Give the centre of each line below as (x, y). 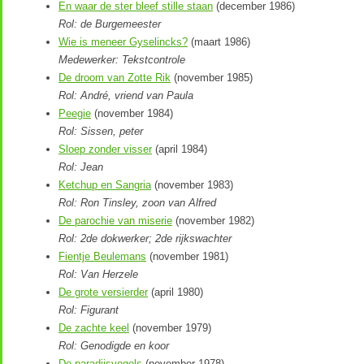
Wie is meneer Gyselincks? (123, 41)
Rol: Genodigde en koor (114, 345)
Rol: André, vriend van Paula (126, 95)
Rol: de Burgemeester (110, 24)
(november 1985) (212, 77)
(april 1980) (175, 292)
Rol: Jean (81, 167)
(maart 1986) (219, 41)
